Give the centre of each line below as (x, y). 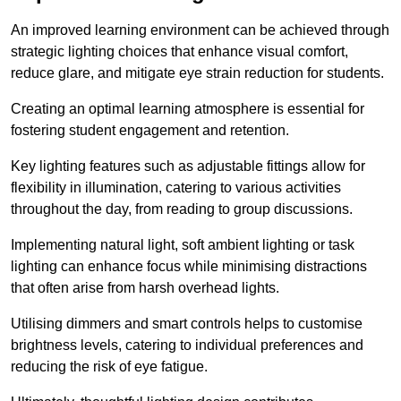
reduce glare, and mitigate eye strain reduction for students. (197, 73)
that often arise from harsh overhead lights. (145, 288)
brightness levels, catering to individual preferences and (187, 346)
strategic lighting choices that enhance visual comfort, (179, 52)
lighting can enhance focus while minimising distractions (189, 267)
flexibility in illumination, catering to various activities (176, 188)
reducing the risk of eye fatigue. (109, 367)
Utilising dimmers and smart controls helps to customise (187, 324)
